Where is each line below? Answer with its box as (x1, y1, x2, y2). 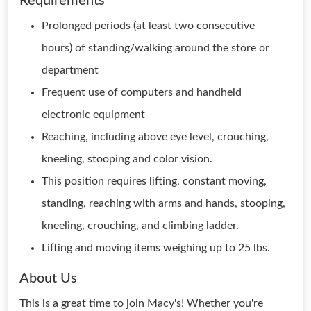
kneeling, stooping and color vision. (42, 153, 212, 165)
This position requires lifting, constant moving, (42, 176, 267, 187)
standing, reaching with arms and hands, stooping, (42, 198, 285, 209)
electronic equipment (42, 109, 145, 120)
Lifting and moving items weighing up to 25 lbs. (42, 242, 270, 253)
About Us (19, 271, 77, 285)
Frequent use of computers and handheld (42, 87, 242, 98)
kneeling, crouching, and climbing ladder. (42, 220, 239, 231)
